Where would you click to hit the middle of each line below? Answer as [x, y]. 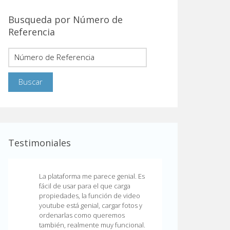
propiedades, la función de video [90, 196]
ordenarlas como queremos [82, 215]
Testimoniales [40, 143]
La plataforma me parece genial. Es [92, 176]
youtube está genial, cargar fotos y [91, 205]
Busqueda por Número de [65, 20]
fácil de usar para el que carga [85, 186]
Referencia [32, 32]
